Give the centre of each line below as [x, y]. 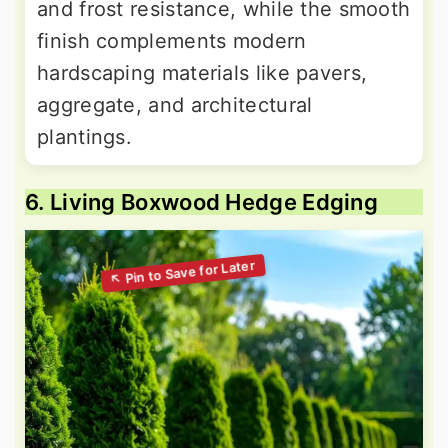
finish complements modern [172, 40]
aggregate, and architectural [175, 104]
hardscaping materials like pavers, [202, 72]
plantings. [85, 136]
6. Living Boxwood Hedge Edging [201, 201]
